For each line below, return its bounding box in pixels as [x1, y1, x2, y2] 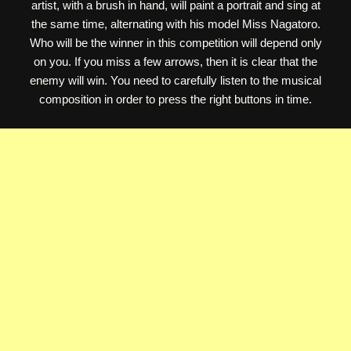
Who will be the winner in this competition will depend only [29, 36, 322, 49]
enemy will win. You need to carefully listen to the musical [30, 74, 321, 87]
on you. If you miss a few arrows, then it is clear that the [34, 55, 317, 68]
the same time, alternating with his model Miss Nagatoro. [31, 17, 320, 31]
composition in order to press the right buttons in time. [39, 92, 312, 106]
